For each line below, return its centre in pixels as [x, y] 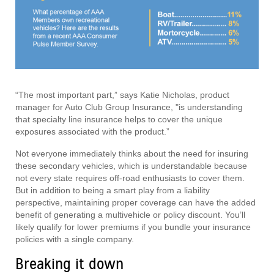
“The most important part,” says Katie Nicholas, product [122, 95]
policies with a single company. [75, 239]
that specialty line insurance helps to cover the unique [119, 120]
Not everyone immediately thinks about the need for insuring [132, 154]
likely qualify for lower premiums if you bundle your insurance [133, 227]
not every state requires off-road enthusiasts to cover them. [130, 178]
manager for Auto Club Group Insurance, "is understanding [129, 107]
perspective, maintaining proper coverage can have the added [135, 203]
